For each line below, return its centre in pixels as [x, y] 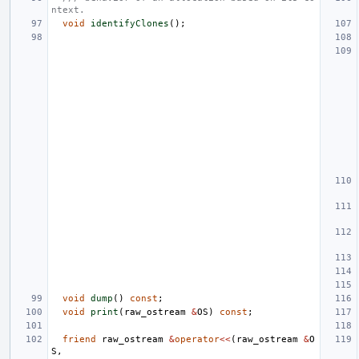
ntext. [68, 10]
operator [197, 339]
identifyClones [130, 23]
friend [79, 339]
